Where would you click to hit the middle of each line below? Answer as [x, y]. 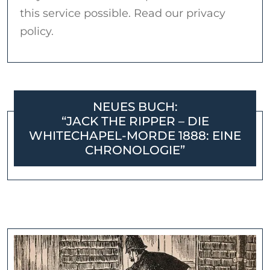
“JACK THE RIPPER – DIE [135, 121]
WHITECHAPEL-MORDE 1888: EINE [135, 136]
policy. [37, 32]
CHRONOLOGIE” [135, 150]
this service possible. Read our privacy [123, 14]
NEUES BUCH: [135, 107]
